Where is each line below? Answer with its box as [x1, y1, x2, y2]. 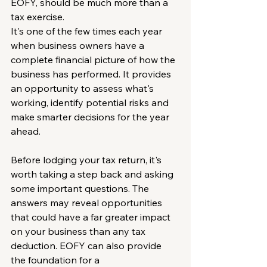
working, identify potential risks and [11, 96, 171, 108]
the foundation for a [11, 253, 102, 266]
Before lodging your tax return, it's [11, 153, 164, 166]
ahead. [11, 125, 41, 137]
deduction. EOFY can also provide [11, 239, 164, 252]
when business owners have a [11, 39, 147, 51]
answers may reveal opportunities [11, 196, 164, 209]
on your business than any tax [11, 225, 148, 237]
